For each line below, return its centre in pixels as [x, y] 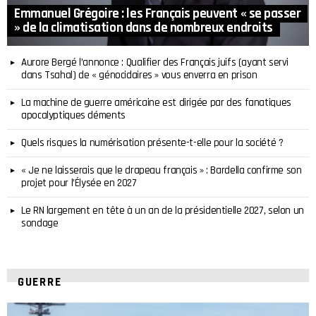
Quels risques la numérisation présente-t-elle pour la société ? [152, 142]
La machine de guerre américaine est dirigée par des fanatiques [156, 102]
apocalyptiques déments [73, 115]
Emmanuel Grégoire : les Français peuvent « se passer [158, 13]
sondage [40, 223]
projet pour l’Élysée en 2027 [79, 183]
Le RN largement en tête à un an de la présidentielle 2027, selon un [163, 210]
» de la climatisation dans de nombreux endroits [144, 28]
